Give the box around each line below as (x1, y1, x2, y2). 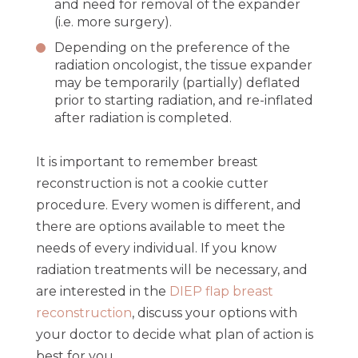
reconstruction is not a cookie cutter (36, 176, 268, 191)
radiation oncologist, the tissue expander (54, 58, 312, 73)
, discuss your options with (132, 305, 297, 320)
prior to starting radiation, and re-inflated (54, 93, 313, 108)
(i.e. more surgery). (54, 14, 172, 30)
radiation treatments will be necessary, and (36, 262, 308, 277)
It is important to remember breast (36, 154, 258, 169)
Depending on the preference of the (54, 40, 290, 55)
